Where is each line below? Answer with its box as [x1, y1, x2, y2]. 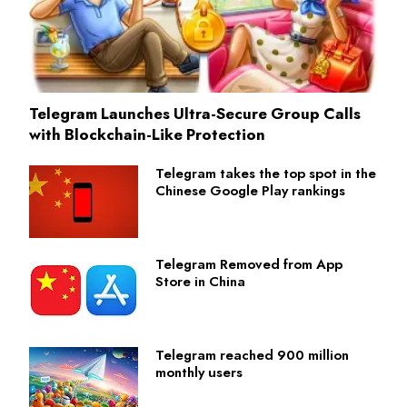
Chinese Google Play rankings [155, 181, 345, 202]
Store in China [155, 272, 245, 293]
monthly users [155, 362, 243, 383]
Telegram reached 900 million [155, 345, 349, 366]
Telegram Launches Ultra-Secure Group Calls [29, 103, 361, 125]
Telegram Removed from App [155, 254, 342, 275]
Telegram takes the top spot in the [155, 164, 376, 184]
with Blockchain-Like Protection [29, 124, 265, 146]
